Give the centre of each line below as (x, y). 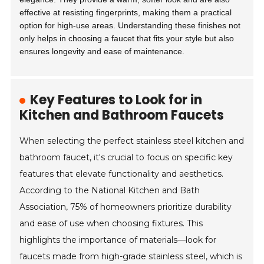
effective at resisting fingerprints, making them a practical (126, 12)
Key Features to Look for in (116, 100)
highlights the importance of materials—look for (118, 240)
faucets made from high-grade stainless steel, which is (131, 256)
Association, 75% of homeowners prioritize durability (126, 207)
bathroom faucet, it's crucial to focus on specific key (126, 157)
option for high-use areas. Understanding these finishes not (130, 25)
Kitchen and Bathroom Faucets (122, 115)
